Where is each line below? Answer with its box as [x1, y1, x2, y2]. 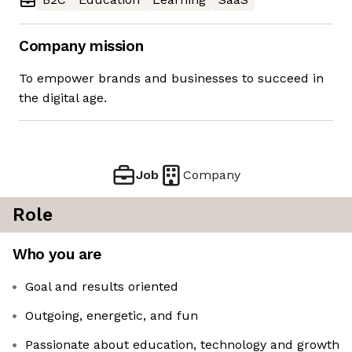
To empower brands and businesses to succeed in [19, 71, 324, 86]
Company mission [19, 37, 144, 56]
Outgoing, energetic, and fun [25, 308, 198, 324]
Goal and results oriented [25, 279, 178, 295]
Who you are [13, 245, 101, 264]
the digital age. [19, 90, 107, 106]
